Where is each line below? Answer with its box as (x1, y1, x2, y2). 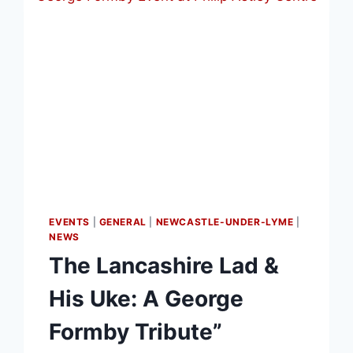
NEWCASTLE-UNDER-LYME (155, 215, 294, 228)
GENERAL (98, 215, 147, 228)
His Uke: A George (49, 284, 244, 312)
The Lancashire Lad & (49, 251, 280, 279)
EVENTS (49, 215, 90, 228)
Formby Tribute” (49, 318, 223, 345)
